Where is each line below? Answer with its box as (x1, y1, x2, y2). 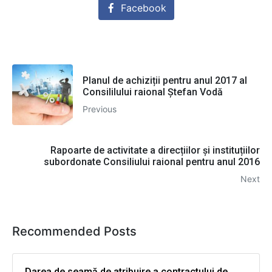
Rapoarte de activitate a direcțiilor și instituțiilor (50, 144, 260, 157)
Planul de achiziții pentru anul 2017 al (83, 74, 247, 86)
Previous (83, 103, 117, 114)
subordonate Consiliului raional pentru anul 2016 (44, 156, 260, 168)
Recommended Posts (12, 224, 137, 239)
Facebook (120, 2, 166, 15)
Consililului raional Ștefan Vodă (83, 86, 223, 98)
